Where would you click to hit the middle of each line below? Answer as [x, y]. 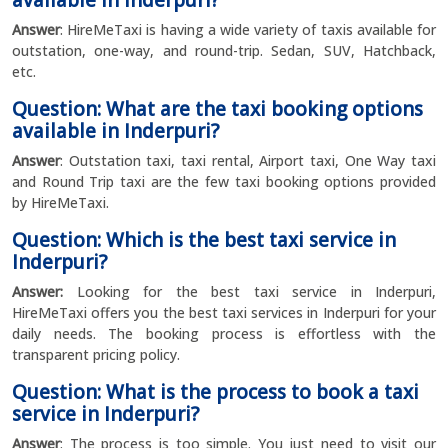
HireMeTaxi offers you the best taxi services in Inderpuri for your [224, 312]
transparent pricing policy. [96, 354]
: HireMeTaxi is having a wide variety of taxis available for [248, 29]
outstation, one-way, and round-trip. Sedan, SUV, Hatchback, [224, 50]
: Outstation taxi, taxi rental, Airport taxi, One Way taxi [248, 160]
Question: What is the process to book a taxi [215, 392]
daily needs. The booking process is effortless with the [224, 333]
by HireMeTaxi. [60, 202]
